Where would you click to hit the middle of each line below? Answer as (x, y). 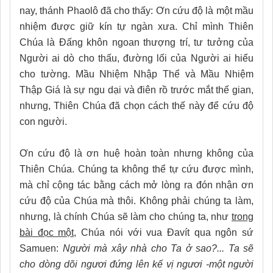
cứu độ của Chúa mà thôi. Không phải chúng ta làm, (136, 200)
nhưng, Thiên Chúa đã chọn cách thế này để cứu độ (136, 105)
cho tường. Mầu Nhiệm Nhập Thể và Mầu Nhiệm (136, 74)
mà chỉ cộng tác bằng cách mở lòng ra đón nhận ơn (136, 185)
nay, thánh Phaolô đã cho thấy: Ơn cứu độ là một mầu (136, 10)
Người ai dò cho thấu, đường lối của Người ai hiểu (136, 58)
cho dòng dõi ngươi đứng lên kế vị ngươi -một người (136, 264)
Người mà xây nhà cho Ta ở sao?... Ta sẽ (158, 248)
